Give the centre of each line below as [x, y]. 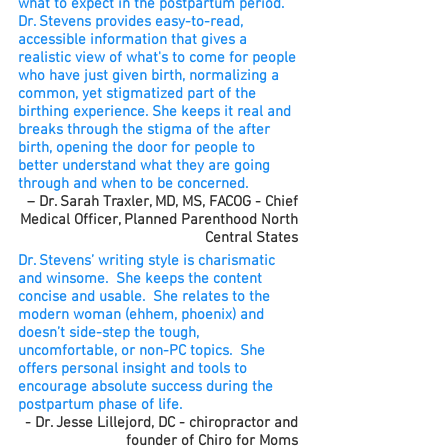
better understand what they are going [144, 166]
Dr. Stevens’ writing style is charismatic [146, 261]
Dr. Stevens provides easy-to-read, [130, 22]
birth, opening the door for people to [136, 148]
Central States [251, 238]
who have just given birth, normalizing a [148, 76]
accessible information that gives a [132, 40]
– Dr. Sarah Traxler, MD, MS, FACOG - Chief [162, 202]
